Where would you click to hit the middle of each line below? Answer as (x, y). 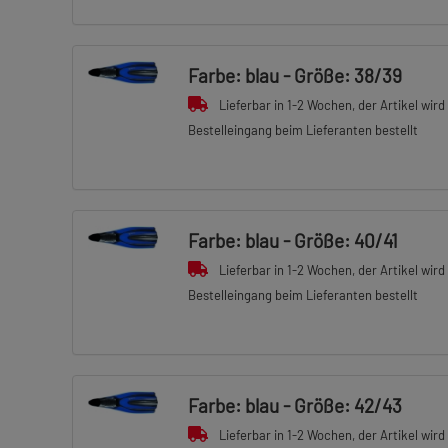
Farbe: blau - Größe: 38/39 (294, 75)
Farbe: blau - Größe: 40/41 (292, 240)
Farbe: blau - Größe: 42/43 (294, 405)
